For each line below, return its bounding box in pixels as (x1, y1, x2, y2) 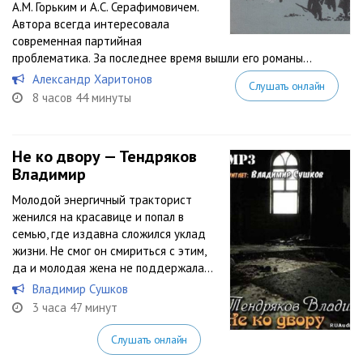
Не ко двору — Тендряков (12, 146, 197, 167)
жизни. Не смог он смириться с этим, (12, 243, 206, 258)
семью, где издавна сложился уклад (12, 226, 206, 241)
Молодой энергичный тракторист (12, 192, 192, 207)
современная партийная (12, 33, 142, 49)
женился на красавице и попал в (12, 209, 184, 224)
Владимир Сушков (32, 281, 128, 297)
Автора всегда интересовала (12, 16, 169, 32)
